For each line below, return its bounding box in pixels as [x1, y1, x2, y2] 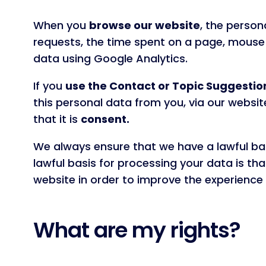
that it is [33, 112, 81, 127]
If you [33, 78, 65, 94]
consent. [81, 112, 129, 127]
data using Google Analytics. [33, 51, 188, 66]
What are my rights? [33, 215, 240, 246]
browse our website [89, 18, 200, 33]
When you [33, 18, 89, 33]
